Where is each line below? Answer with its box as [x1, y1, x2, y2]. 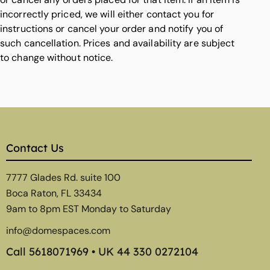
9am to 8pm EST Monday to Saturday [6, 202, 171, 216]
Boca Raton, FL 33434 [6, 187, 102, 200]
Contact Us [6, 141, 64, 155]
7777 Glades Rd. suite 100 [6, 171, 121, 184]
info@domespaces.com [6, 224, 110, 237]
